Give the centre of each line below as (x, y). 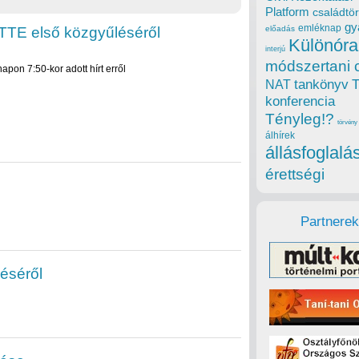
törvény (347, 123)
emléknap (320, 28)
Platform (287, 12)
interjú (275, 49)
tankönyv (321, 85)
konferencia (300, 102)
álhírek (280, 135)
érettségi (295, 175)
